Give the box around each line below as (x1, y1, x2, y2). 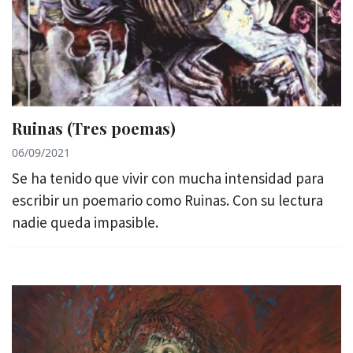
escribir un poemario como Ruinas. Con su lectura (12, 191, 323, 210)
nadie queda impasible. (12, 213, 158, 232)
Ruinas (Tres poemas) (12, 117, 176, 139)
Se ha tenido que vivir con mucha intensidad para (12, 169, 324, 188)
